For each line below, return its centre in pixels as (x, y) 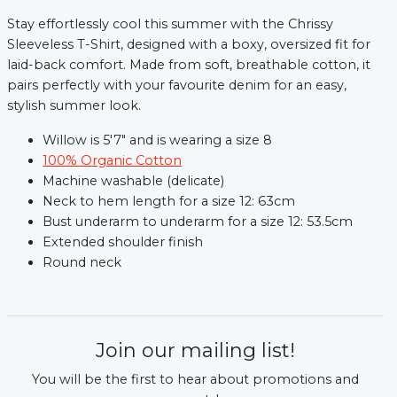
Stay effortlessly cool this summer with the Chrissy (171, 24)
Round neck (82, 263)
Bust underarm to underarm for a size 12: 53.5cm (198, 222)
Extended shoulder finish (123, 242)
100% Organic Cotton (113, 161)
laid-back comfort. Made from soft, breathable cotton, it (189, 65)
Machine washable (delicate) (134, 181)
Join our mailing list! (196, 351)
